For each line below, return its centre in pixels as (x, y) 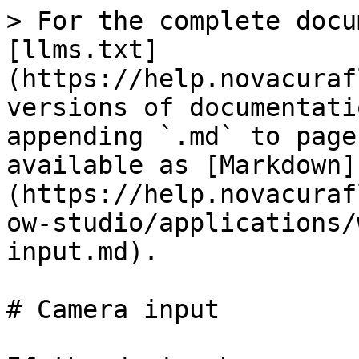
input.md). (83, 252)
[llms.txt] (83, 50)
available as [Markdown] (182, 165)
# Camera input (113, 309)
